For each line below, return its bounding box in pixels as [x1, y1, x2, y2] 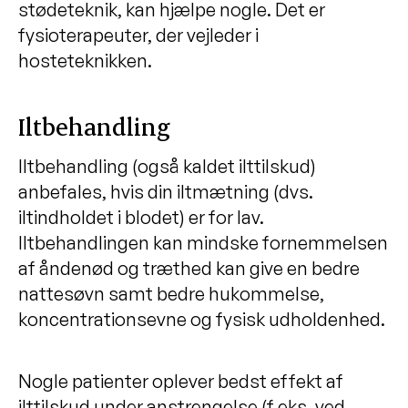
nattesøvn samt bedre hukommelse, [18, 281, 324, 305]
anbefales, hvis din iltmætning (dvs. [18, 179, 313, 203]
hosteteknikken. [18, 48, 152, 72]
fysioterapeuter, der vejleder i [18, 23, 259, 46]
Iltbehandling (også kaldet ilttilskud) [18, 154, 316, 178]
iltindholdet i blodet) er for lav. [18, 205, 264, 229]
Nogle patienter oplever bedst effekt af [18, 369, 343, 393]
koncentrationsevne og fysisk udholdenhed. [18, 307, 385, 331]
